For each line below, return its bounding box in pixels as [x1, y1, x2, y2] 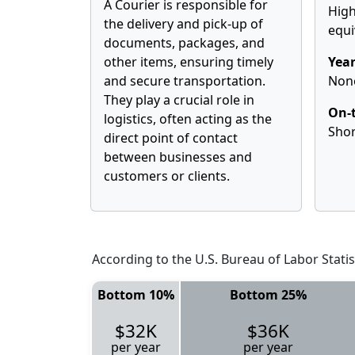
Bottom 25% [229, 286, 307, 303]
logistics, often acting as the [104, 110, 272, 128]
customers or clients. [104, 167, 230, 185]
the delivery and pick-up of [104, 15, 263, 32]
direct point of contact [104, 129, 238, 147]
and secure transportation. [104, 72, 265, 90]
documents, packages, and [104, 34, 265, 52]
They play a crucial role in [104, 91, 254, 109]
